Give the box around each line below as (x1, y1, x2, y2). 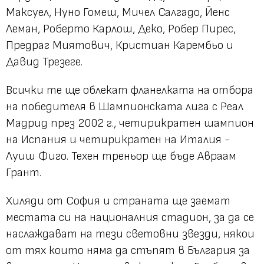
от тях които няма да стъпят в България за (6, 243, 250, 258)
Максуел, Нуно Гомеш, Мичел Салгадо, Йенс (6, 5, 230, 19)
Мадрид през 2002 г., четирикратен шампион (6, 115, 254, 130)
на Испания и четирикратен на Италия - (6, 132, 230, 147)
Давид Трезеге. (6, 54, 82, 69)
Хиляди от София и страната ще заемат (6, 193, 230, 208)
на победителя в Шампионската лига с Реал (6, 99, 243, 114)
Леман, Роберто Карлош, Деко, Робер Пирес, (6, 21, 236, 36)
